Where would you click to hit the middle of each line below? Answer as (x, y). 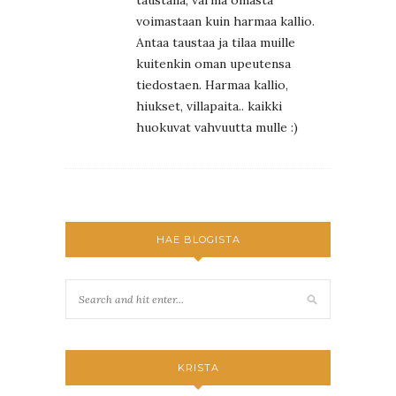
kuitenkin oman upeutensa (213, 64)
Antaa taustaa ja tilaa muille (216, 43)
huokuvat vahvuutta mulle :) (217, 128)
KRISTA (198, 368)
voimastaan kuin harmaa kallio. (225, 22)
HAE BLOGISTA (198, 240)
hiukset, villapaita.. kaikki (209, 107)
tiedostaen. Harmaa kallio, (212, 85)
